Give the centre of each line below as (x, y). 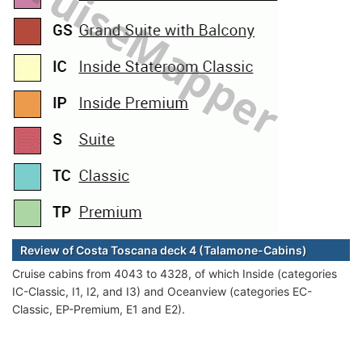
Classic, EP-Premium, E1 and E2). (99, 309)
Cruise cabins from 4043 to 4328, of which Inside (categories (175, 273)
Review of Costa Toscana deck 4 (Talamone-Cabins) (164, 250)
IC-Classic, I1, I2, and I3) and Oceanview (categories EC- (162, 291)
